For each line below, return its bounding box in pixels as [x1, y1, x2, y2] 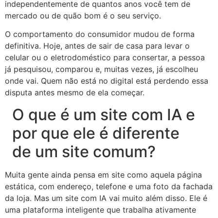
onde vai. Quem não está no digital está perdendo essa [5, 76, 208, 86]
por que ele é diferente [12, 123, 180, 143]
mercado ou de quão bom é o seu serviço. [5, 10, 161, 20]
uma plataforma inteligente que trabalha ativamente [5, 204, 196, 215]
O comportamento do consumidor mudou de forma [5, 29, 195, 39]
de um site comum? [12, 142, 156, 161]
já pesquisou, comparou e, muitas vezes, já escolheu [5, 64, 198, 74]
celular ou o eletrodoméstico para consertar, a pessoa [5, 53, 205, 63]
